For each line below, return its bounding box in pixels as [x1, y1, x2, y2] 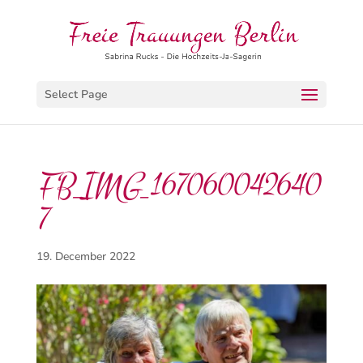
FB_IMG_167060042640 [36, 164, 319, 208]
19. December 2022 [36, 249, 135, 264]
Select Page [44, 87, 108, 102]
